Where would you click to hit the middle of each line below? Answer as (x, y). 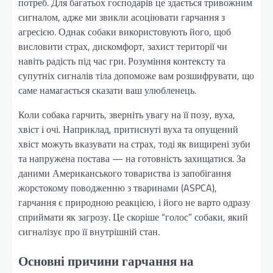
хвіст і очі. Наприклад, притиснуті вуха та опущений (128, 129)
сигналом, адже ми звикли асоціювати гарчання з (122, 17)
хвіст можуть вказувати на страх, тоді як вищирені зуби (134, 144)
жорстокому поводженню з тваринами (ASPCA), (118, 187)
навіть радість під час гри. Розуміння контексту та (122, 61)
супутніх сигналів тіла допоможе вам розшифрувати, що (136, 75)
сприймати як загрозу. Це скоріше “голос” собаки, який (133, 217)
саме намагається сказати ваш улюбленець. (107, 90)
